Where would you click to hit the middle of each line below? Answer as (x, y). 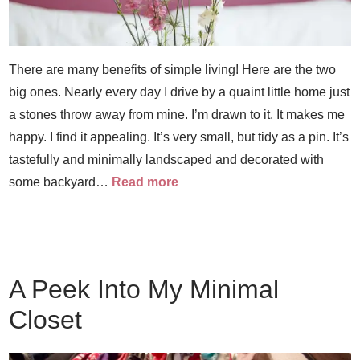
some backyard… (61, 182)
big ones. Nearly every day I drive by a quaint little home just (180, 92)
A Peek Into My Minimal (144, 289)
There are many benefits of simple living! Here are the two (173, 70)
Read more (145, 182)
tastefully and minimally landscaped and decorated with (167, 160)
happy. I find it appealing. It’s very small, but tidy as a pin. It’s (179, 137)
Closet (46, 320)
